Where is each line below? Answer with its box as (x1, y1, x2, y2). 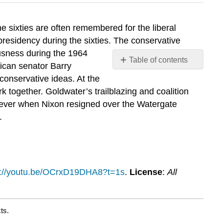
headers (119, 75, 147, 84)
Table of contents (129, 56, 188, 65)
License (129, 167, 162, 177)
